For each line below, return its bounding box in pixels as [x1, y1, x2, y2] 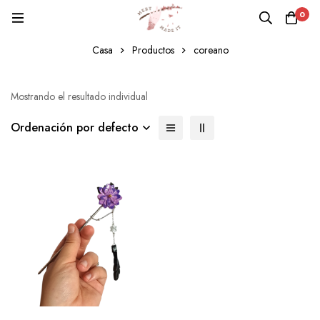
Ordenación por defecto [11, 119, 139, 136]
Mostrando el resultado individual [11, 89, 148, 104]
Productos [131, 43, 174, 57]
